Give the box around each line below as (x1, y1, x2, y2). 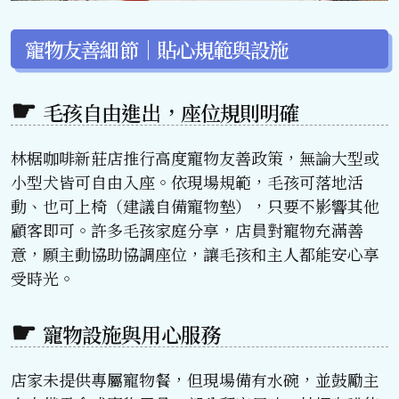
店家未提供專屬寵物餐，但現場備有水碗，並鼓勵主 (11, 367, 379, 391)
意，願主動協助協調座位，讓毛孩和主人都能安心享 (11, 241, 379, 265)
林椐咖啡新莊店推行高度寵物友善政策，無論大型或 (11, 145, 379, 169)
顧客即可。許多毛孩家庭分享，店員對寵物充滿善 (11, 217, 363, 241)
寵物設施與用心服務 (43, 319, 220, 349)
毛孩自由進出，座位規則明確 (43, 97, 299, 127)
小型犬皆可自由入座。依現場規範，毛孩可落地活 (11, 169, 363, 193)
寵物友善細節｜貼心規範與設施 (25, 34, 289, 63)
